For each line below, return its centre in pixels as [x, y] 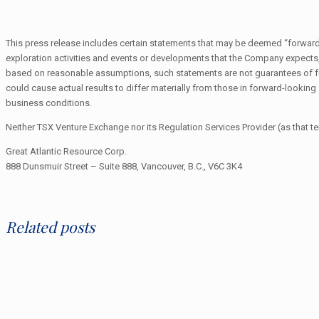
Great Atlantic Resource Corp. [66, 151]
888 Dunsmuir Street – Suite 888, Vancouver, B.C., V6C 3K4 [124, 166]
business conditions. [49, 103]
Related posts [50, 226]
